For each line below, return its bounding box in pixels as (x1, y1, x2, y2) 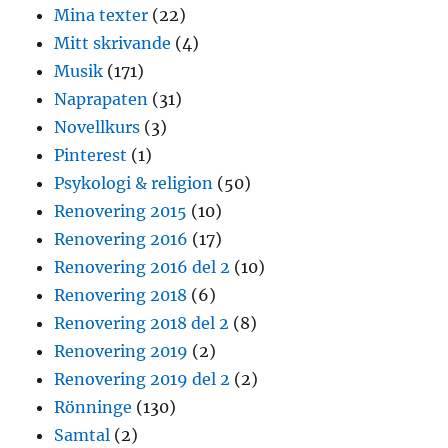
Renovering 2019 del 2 (54, 369, 231, 390)
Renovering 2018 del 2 (54, 313, 230, 334)
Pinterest (54, 145, 128, 166)
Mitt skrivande (54, 33, 172, 54)
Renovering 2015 (54, 201, 188, 222)
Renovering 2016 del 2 (54, 257, 231, 278)
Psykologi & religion (54, 173, 214, 194)
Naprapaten (54, 89, 149, 110)
